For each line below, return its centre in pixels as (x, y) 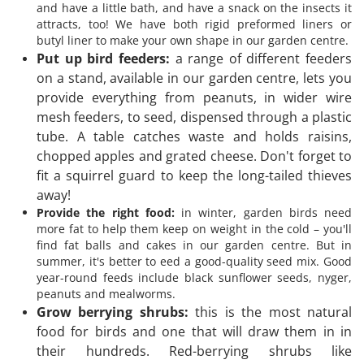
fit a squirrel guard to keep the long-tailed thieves (194, 175)
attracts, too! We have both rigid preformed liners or (194, 24)
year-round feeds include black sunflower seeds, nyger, (194, 277)
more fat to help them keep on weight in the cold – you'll (194, 228)
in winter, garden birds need (263, 212)
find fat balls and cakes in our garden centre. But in (194, 245)
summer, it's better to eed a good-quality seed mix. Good (194, 261)
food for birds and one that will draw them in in (194, 331)
